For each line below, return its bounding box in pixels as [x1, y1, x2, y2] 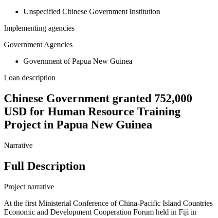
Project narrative [4, 182, 54, 191]
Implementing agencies [4, 24, 74, 33]
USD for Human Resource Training [4, 105, 181, 118]
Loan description [4, 73, 55, 82]
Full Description [4, 160, 85, 173]
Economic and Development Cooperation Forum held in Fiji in [4, 208, 197, 217]
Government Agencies [4, 40, 73, 49]
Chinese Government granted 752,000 [4, 92, 192, 105]
